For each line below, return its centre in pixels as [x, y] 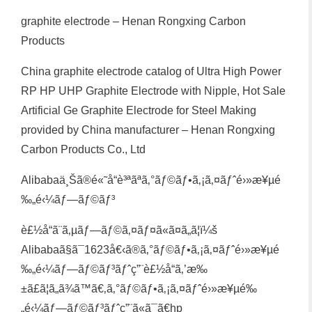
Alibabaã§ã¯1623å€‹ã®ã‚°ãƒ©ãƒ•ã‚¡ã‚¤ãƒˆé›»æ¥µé [150, 249]
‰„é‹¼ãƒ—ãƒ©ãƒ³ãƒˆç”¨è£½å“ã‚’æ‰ [114, 269]
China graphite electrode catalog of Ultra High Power [151, 71]
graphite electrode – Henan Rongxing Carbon [133, 21]
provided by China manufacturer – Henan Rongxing [148, 130]
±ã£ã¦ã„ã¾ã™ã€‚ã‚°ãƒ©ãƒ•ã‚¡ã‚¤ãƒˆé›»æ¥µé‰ [139, 288]
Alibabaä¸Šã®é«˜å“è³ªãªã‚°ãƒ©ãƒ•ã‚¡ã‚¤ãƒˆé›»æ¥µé [151, 180]
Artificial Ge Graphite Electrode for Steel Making [139, 110]
